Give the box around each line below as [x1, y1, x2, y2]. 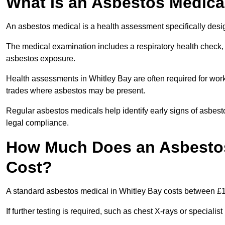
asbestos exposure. [6, 54, 77, 63]
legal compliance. [6, 119, 69, 128]
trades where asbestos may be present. [6, 86, 147, 95]
